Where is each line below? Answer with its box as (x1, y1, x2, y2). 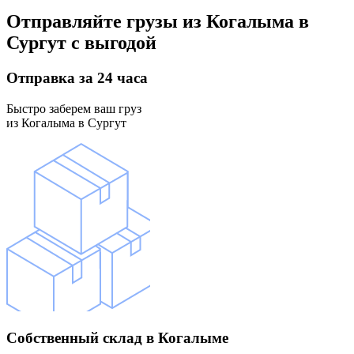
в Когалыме (142, 329, 228, 346)
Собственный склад (6, 329, 142, 346)
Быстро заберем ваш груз (6, 101, 141, 115)
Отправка (6, 70, 75, 87)
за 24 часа (75, 70, 148, 87)
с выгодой (66, 32, 156, 54)
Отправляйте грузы (6, 11, 178, 32)
